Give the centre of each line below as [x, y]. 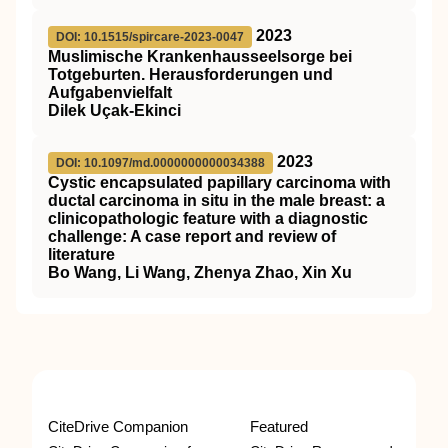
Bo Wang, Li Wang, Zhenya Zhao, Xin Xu [200, 272]
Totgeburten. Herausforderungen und [190, 74]
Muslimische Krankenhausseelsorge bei [200, 56]
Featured [279, 426]
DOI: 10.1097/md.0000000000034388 [160, 163]
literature [81, 254]
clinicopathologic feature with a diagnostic [208, 218]
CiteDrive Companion [118, 426]
